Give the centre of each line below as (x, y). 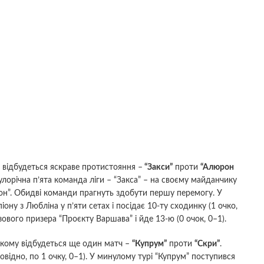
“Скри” (207, 244)
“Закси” (158, 167)
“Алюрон (217, 167)
